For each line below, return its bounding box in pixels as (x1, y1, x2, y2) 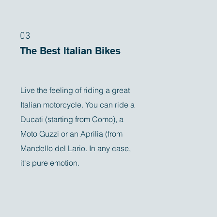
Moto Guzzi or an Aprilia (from (20, 129, 123, 139)
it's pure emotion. (20, 158, 82, 168)
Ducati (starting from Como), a (20, 114, 124, 124)
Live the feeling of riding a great (20, 85, 130, 95)
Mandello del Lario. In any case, (20, 143, 131, 153)
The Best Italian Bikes (20, 45, 121, 57)
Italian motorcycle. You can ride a (20, 100, 135, 109)
